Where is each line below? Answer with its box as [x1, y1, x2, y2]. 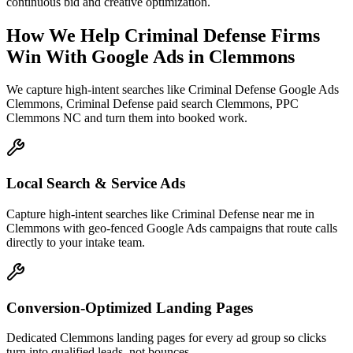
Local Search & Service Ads [6, 175, 185, 192]
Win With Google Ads [6, 46, 184, 67]
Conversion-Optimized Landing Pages [6, 299, 253, 316]
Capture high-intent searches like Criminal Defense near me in [6, 206, 314, 221]
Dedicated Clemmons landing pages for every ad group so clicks [6, 331, 326, 345]
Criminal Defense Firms [124, 24, 320, 46]
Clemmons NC [6, 111, 81, 125]
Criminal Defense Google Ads [188, 83, 339, 97]
